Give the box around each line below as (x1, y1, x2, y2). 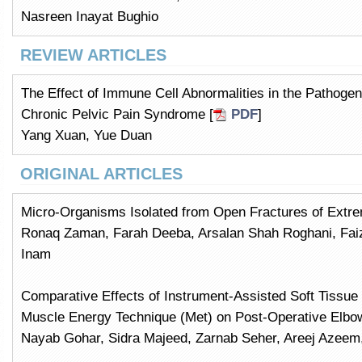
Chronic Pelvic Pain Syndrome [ (21, 107, 213, 122)
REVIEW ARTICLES (20, 46, 166, 64)
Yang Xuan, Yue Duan (21, 128, 152, 143)
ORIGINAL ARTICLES (20, 165, 183, 183)
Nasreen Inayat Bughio (21, 9, 158, 24)
